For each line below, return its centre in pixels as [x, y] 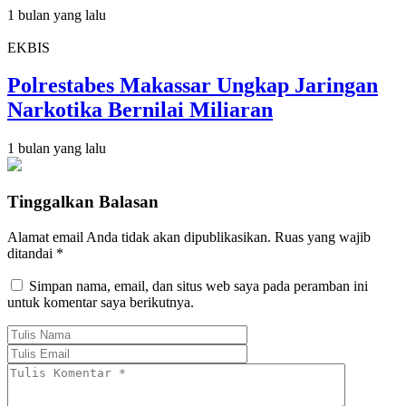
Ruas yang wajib [323, 237]
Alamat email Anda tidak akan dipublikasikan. [139, 237]
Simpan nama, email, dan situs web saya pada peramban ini [198, 285]
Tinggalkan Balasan [83, 202]
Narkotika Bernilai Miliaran [140, 110]
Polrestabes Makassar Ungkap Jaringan [193, 86]
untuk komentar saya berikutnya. [101, 302]
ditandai [32, 253]
